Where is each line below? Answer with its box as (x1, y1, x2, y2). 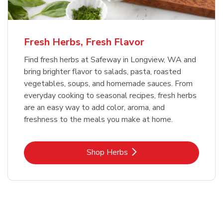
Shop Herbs (86, 146, 128, 158)
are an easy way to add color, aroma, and (24, 102, 165, 113)
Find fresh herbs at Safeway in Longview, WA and (24, 54, 196, 65)
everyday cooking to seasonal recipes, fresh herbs (24, 90, 197, 101)
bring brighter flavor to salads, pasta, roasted (24, 66, 181, 77)
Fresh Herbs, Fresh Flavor (24, 35, 144, 49)
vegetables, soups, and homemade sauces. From (24, 78, 193, 89)
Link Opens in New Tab (111, 146, 192, 157)
